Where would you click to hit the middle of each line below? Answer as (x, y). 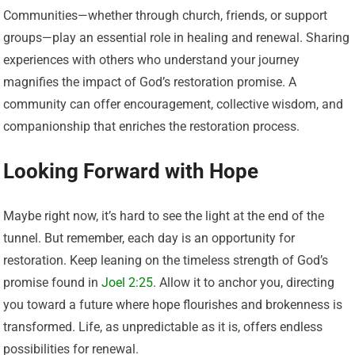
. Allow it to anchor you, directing (244, 282)
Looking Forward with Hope (131, 171)
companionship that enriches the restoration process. (152, 126)
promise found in (53, 282)
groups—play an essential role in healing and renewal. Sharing (177, 37)
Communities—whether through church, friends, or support (166, 15)
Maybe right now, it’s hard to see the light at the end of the (164, 216)
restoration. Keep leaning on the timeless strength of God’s (166, 260)
